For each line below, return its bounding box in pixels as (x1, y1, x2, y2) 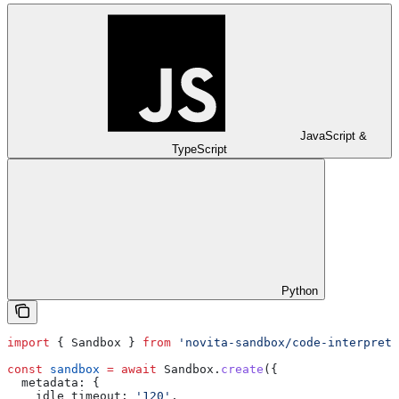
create (221, 362, 264, 376)
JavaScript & (299, 128, 367, 142)
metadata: (7, 375, 85, 389)
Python (281, 283, 318, 297)
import (7, 335, 50, 349)
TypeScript (172, 142, 227, 156)
